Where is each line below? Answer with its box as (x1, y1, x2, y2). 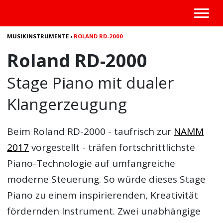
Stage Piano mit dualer (7, 72, 174, 93)
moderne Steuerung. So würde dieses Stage (7, 173, 206, 186)
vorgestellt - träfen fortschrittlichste (29, 141, 196, 154)
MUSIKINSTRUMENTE (7, 32, 69, 40)
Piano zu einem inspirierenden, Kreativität (7, 189, 199, 202)
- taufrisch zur (106, 125, 174, 138)
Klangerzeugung (7, 93, 127, 114)
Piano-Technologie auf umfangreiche (7, 157, 176, 170)
